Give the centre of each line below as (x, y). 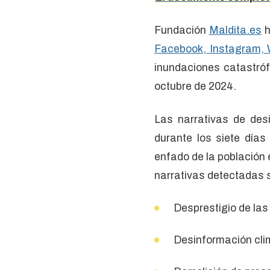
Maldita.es (235, 30)
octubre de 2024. (196, 86)
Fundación (182, 30)
